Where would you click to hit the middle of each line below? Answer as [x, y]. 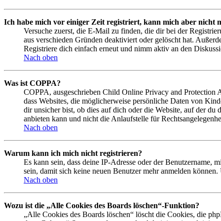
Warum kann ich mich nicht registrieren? [73, 153]
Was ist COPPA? [32, 83]
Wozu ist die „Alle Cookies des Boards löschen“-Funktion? [102, 206]
